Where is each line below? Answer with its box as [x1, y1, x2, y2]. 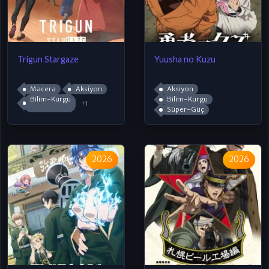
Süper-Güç [166, 105, 205, 114]
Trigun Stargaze [17, 53, 79, 64]
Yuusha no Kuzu [154, 53, 216, 64]
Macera [29, 85, 56, 94]
